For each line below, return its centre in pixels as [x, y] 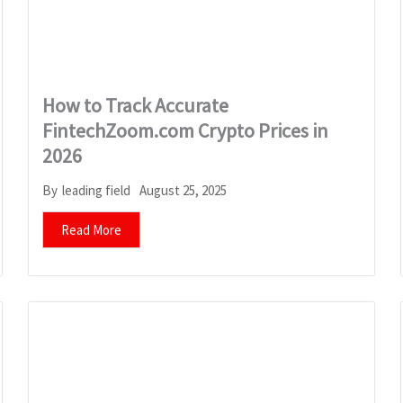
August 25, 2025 [184, 190]
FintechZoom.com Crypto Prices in [186, 130]
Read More [92, 229]
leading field [97, 191]
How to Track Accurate [136, 105]
